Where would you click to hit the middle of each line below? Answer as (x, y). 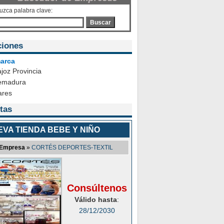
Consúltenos (97, 188)
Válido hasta (96, 199)
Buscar (100, 22)
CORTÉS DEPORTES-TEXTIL (72, 147)
